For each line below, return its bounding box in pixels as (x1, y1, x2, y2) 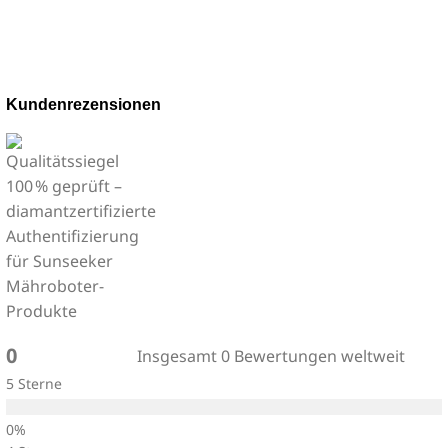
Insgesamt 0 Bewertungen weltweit (137, 344, 405, 367)
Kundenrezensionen (6, 95, 161, 113)
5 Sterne (6, 373, 62, 393)
